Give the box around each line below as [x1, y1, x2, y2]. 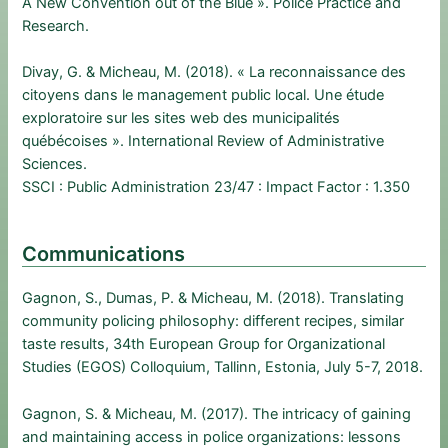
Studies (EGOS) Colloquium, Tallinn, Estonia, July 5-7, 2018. [22, 358, 424, 377]
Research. [22, 16, 90, 35]
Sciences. [22, 154, 88, 173]
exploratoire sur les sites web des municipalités [22, 108, 341, 127]
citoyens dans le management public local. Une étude [22, 85, 385, 104]
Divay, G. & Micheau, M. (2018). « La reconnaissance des [22, 62, 407, 81]
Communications [22, 242, 186, 267]
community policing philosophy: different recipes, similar [22, 312, 405, 331]
